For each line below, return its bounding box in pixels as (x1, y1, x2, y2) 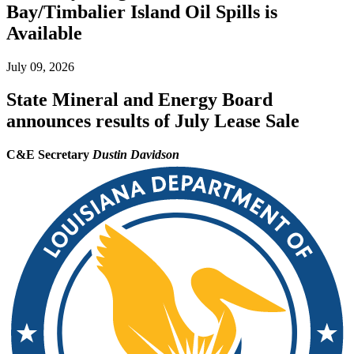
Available (6, 22, 82, 43)
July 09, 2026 (6, 59, 74, 73)
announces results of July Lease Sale (6, 111, 299, 132)
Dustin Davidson (92, 148, 179, 162)
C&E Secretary (6, 148, 89, 162)
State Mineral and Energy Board (6, 89, 273, 111)
